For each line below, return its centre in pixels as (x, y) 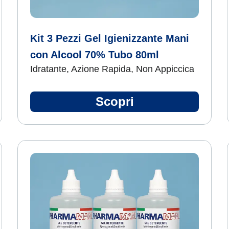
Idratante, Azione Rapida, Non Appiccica (112, 69)
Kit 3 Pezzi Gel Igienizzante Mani (110, 38)
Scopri (114, 101)
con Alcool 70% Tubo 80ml (95, 55)
